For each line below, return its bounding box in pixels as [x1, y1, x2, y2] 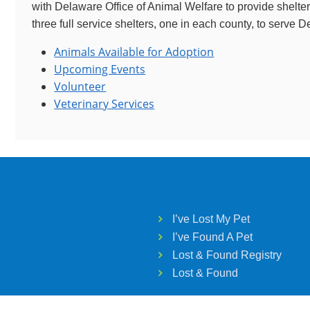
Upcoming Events [54, 61, 146, 77]
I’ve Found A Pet [172, 230, 253, 243]
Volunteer [54, 78, 107, 94]
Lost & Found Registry [172, 248, 282, 261]
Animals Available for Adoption [54, 44, 215, 60]
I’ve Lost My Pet [172, 212, 250, 225]
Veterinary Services [54, 95, 155, 111]
